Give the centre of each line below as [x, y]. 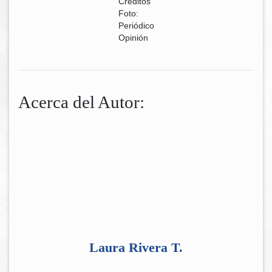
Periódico [136, 25]
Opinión [133, 37]
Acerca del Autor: [81, 102]
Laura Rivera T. [136, 248]
